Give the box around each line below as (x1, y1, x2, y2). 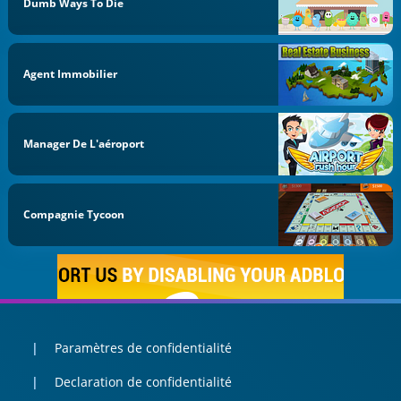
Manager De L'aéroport (23, 136, 145, 152)
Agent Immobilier (23, 65, 118, 81)
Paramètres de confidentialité (54, 338, 232, 356)
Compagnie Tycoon (23, 207, 125, 223)
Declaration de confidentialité (54, 373, 232, 391)
